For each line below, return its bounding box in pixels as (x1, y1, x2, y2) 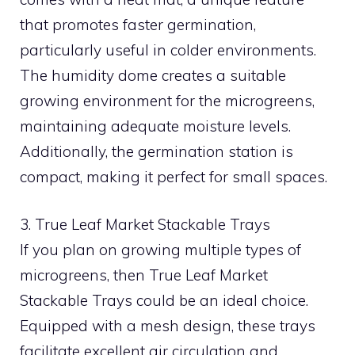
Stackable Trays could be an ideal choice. (20, 291, 308, 310)
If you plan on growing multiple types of (20, 240, 301, 259)
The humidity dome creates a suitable (20, 65, 286, 85)
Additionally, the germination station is (20, 141, 293, 161)
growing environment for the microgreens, (20, 90, 315, 110)
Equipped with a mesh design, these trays (20, 316, 315, 335)
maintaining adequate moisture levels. (20, 116, 291, 136)
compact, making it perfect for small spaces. (20, 166, 327, 186)
